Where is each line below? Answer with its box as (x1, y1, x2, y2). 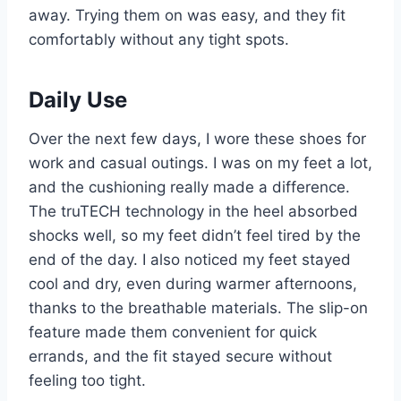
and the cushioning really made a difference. (29, 178, 350, 197)
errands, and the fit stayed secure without (29, 347, 332, 366)
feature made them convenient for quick (29, 323, 317, 342)
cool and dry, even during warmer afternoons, (29, 275, 357, 294)
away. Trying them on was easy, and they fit (29, 6, 346, 25)
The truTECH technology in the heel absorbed (29, 202, 358, 221)
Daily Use (29, 87, 127, 114)
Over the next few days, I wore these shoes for (29, 130, 366, 149)
